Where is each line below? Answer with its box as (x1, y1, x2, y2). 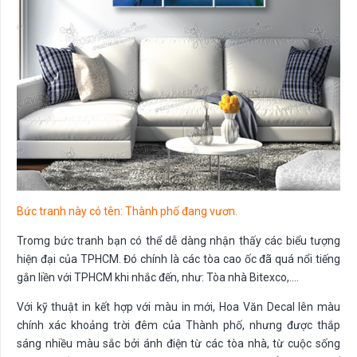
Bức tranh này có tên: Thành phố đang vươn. (17, 205, 237, 218)
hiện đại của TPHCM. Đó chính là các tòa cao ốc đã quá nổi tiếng (17, 253, 340, 266)
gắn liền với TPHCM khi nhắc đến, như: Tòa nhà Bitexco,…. (17, 271, 299, 284)
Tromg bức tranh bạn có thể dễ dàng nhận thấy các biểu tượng (17, 234, 340, 248)
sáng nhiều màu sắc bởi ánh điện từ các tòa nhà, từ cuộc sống (17, 337, 340, 351)
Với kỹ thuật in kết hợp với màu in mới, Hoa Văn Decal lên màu (17, 300, 340, 314)
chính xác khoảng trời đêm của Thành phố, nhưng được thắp (17, 319, 340, 332)
